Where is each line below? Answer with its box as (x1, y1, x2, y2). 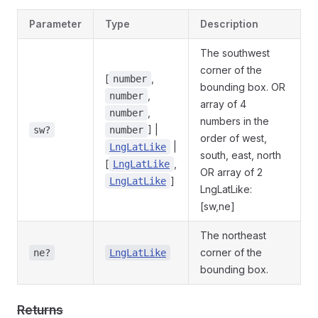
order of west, (200, 132, 267, 144)
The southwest (200, 47, 270, 59)
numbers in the (200, 115, 269, 127)
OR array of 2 (200, 166, 263, 178)
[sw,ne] (200, 200, 235, 212)
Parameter (29, 18, 82, 30)
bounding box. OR (200, 81, 285, 93)
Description (200, 18, 258, 30)
